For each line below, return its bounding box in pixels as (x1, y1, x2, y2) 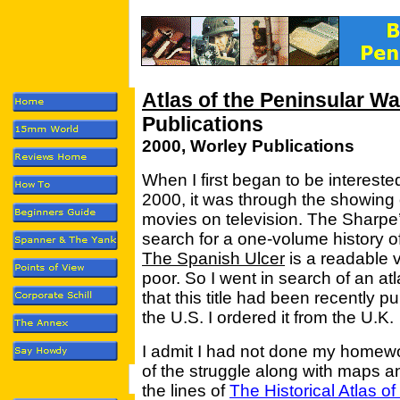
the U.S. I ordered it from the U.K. (142, 308, 394, 327)
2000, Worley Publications (142, 137, 354, 155)
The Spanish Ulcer (142, 249, 285, 268)
